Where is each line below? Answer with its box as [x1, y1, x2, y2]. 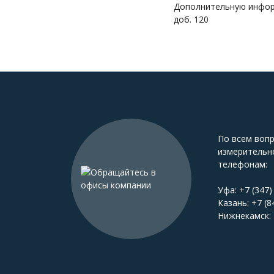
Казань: [218, 196, 251, 209]
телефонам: [218, 158, 267, 170]
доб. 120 [173, 13, 209, 25]
